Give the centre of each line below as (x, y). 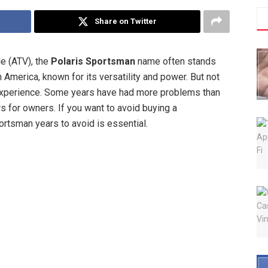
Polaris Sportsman (93, 61)
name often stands (176, 61)
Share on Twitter (126, 21)
